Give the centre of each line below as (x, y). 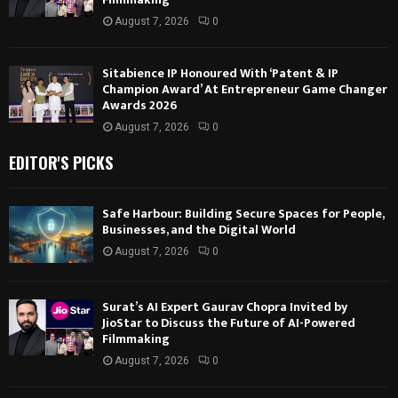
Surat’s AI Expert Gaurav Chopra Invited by (225, 306)
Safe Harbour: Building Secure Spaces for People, (243, 214)
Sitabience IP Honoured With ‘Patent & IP (220, 74)
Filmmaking (136, 338)
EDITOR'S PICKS (61, 163)
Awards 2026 (139, 106)
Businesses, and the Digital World (199, 230)
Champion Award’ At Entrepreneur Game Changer (245, 90)
